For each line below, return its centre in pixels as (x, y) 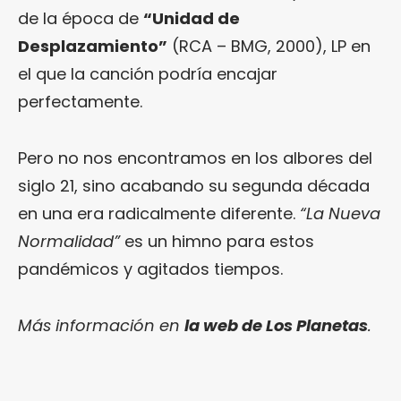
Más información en (101, 325)
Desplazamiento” (93, 46)
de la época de (81, 18)
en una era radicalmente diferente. (159, 213)
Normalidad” (69, 241)
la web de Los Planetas (276, 325)
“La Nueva (340, 213)
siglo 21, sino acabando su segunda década (194, 185)
